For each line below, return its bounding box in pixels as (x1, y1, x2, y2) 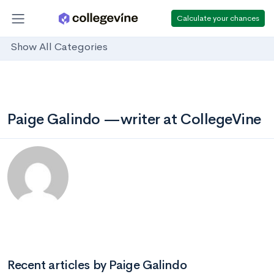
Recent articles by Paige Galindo (7, 257, 187, 273)
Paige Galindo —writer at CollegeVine (7, 110, 261, 128)
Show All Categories (10, 40, 108, 54)
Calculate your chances (177, 12, 259, 23)
